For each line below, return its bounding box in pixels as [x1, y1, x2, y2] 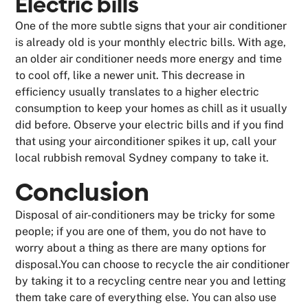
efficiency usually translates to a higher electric [15, 85, 260, 99]
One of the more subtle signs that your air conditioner [15, 19, 287, 33]
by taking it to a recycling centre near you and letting [15, 274, 287, 288]
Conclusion [15, 175, 150, 210]
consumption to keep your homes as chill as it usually [15, 102, 288, 115]
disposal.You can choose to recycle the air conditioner [15, 258, 290, 272]
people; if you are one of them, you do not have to [15, 225, 267, 239]
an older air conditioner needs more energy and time [15, 52, 283, 66]
